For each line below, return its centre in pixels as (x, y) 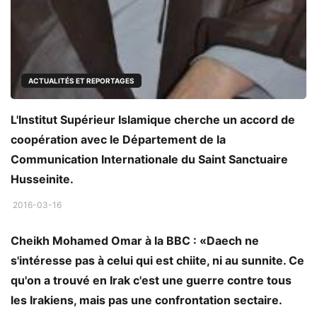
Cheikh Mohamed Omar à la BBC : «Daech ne (135, 241)
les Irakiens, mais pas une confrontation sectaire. (146, 300)
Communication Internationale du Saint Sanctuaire (149, 160)
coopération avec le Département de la (118, 140)
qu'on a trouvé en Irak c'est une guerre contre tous (151, 281)
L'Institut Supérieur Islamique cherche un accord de (153, 120)
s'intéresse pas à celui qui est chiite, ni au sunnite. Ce (157, 261)
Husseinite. (42, 179)
